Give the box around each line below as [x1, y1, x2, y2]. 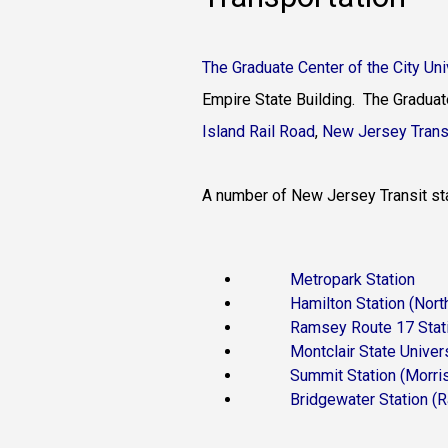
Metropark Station [289, 270, 415, 289]
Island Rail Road [201, 122, 315, 141]
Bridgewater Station [289, 390, 428, 409]
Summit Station [289, 366, 396, 385]
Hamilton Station [289, 294, 405, 313]
